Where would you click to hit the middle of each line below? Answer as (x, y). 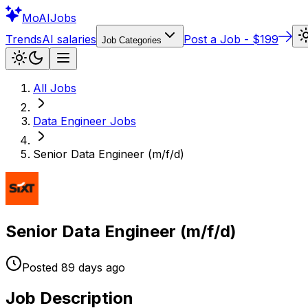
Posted (40, 267)
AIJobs (57, 18)
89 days (82, 267)
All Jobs (55, 88)
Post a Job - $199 (231, 39)
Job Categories (132, 40)
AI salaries (69, 39)
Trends (24, 39)
